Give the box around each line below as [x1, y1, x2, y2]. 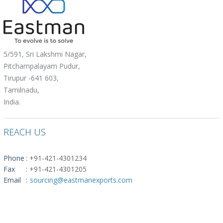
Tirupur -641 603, [3, 73, 59, 83]
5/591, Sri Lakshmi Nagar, [3, 49, 87, 59]
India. [3, 97, 20, 107]
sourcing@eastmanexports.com [29, 175, 132, 185]
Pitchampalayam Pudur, [3, 61, 80, 71]
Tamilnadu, [3, 85, 39, 95]
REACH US [3, 125, 46, 138]
